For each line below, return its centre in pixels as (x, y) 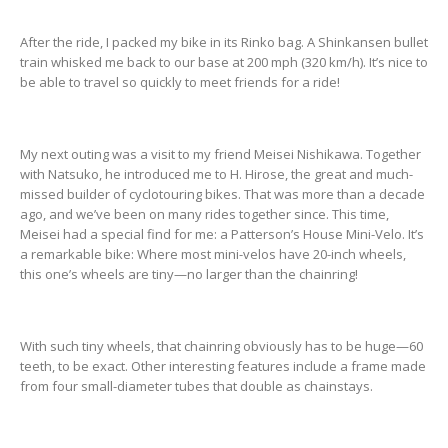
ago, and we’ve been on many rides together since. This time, (204, 214)
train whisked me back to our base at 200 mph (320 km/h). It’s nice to (224, 62)
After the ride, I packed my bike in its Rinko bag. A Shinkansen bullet (224, 42)
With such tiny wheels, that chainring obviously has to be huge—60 (221, 345)
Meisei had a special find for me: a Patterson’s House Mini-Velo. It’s (222, 234)
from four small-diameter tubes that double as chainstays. (196, 385)
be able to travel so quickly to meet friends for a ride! (180, 82)
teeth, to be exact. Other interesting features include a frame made (223, 365)
